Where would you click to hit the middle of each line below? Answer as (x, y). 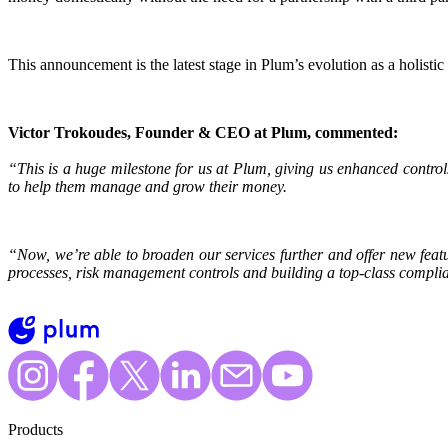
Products (35, 429)
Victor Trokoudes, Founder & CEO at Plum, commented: (203, 132)
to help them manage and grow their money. (149, 186)
